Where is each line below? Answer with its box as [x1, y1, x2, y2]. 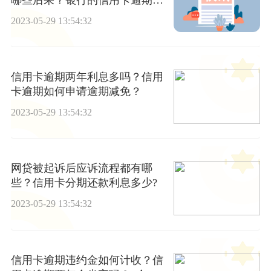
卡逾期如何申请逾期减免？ [10, 85, 142, 97]
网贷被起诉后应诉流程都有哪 [10, 162, 152, 175]
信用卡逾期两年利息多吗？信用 [10, 70, 163, 83]
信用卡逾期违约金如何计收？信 [10, 253, 163, 266]
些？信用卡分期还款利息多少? [10, 177, 157, 189]
